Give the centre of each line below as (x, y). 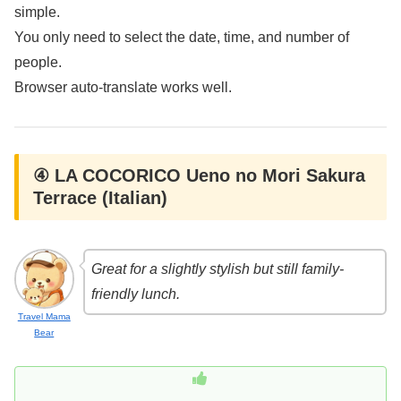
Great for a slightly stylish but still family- (217, 269)
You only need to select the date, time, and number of (182, 37)
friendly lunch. (135, 294)
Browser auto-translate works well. (123, 87)
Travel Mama (44, 316)
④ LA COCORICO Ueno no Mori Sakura (199, 175)
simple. (37, 12)
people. (38, 62)
